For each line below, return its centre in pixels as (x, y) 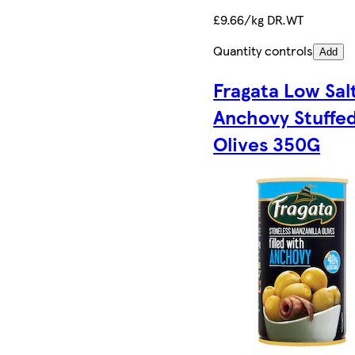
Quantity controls (263, 51)
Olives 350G (267, 144)
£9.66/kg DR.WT (259, 20)
